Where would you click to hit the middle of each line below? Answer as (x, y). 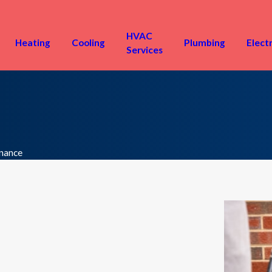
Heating (33, 42)
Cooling (89, 42)
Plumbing (205, 42)
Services (145, 49)
